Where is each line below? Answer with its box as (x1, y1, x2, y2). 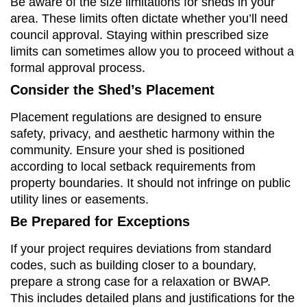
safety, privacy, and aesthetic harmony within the (10, 126, 275, 140)
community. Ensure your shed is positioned (10, 143, 245, 157)
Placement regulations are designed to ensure (10, 110, 262, 124)
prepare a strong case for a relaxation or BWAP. (10, 274, 271, 288)
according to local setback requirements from (10, 159, 256, 173)
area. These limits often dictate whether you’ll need (10, 11, 288, 25)
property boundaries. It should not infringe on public (10, 175, 291, 190)
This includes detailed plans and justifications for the (10, 291, 295, 305)
